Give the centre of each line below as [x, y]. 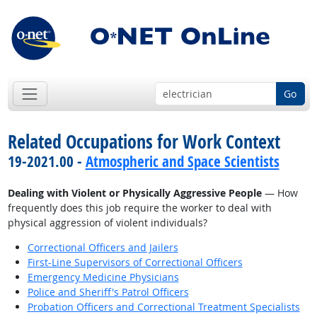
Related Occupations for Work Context [144, 142]
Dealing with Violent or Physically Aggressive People [134, 193]
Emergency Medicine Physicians [103, 277]
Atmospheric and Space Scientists [182, 162]
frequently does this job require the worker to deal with [139, 208]
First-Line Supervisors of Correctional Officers [135, 263]
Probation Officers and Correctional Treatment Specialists [163, 307]
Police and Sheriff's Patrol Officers [108, 292]
